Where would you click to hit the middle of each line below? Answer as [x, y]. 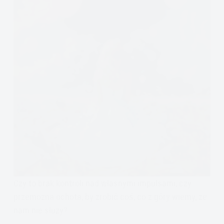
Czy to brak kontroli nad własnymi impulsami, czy [102, 183]
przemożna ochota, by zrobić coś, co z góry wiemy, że [110, 196]
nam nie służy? [40, 210]
